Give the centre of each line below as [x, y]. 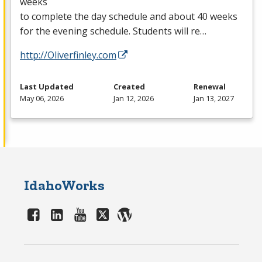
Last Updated [47, 86]
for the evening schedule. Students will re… [113, 31]
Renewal [209, 86]
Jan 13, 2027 [213, 98]
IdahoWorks [65, 185]
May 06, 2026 [42, 98]
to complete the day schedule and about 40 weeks [129, 16]
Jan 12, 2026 [133, 98]
